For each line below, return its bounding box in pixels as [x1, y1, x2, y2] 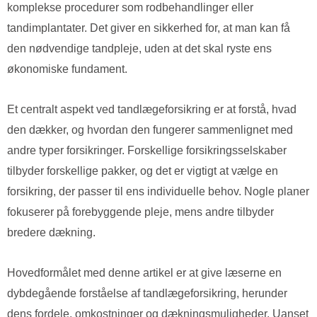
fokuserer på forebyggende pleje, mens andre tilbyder [7, 206, 274, 219]
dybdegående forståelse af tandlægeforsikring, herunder [7, 287, 287, 300]
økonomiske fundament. [7, 63, 127, 76]
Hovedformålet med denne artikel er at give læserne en [7, 267, 282, 279]
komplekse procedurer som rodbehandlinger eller [7, 1, 253, 14]
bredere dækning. [7, 226, 96, 239]
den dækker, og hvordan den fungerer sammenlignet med [7, 124, 293, 137]
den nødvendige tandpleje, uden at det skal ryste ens [7, 42, 272, 55]
